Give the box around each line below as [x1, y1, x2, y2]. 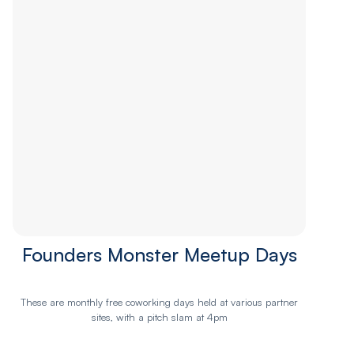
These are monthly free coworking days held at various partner [21, 296, 299, 309]
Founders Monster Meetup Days [21, 243, 297, 267]
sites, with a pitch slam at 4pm [91, 311, 228, 324]
